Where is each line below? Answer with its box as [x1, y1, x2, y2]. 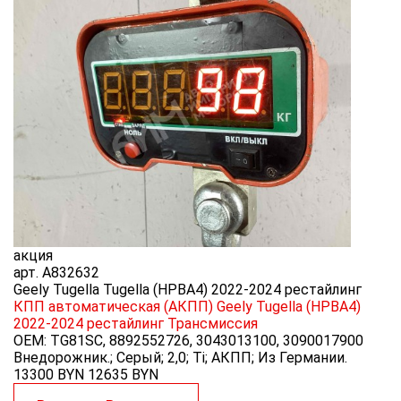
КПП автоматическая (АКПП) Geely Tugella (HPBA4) [13, 298, 361, 316]
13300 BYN [13, 366, 84, 384]
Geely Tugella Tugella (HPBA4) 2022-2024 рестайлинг [13, 281, 362, 299]
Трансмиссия [167, 315, 258, 333]
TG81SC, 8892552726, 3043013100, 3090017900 [50, 332, 363, 350]
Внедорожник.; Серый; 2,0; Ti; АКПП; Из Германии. [13, 349, 347, 367]
